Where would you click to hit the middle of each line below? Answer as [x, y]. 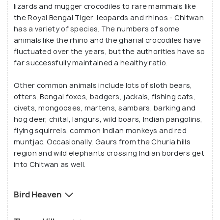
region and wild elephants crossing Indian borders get [109, 153]
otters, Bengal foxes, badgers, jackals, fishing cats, [105, 96]
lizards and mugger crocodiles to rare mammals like [105, 6]
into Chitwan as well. [50, 164]
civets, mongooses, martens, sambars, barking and [105, 108]
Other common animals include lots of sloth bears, [103, 85]
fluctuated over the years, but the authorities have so [110, 51]
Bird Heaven [38, 194]
